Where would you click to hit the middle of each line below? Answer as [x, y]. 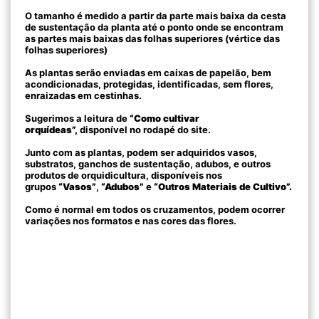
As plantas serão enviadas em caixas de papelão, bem [148, 73]
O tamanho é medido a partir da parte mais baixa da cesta [156, 16]
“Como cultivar [164, 119]
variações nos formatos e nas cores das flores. [131, 221]
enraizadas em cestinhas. [83, 96]
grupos [42, 187]
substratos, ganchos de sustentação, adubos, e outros [148, 164]
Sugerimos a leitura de [77, 119]
